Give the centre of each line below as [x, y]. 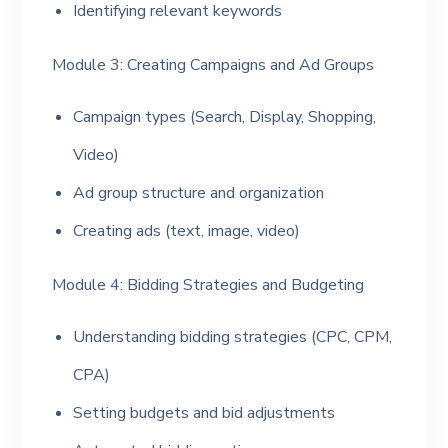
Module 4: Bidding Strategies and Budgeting [208, 285]
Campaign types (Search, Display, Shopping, [225, 117]
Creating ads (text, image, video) [187, 231]
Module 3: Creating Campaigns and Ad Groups [213, 65]
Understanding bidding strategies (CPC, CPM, [233, 337]
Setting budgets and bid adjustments [204, 413]
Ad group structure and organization [199, 193]
